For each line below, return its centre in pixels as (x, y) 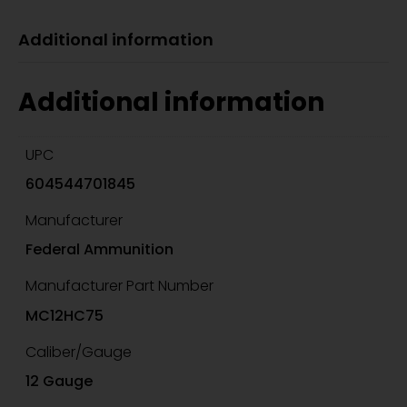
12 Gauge (60, 381)
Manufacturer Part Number (119, 286)
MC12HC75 (65, 315)
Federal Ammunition (100, 250)
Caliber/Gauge (79, 352)
